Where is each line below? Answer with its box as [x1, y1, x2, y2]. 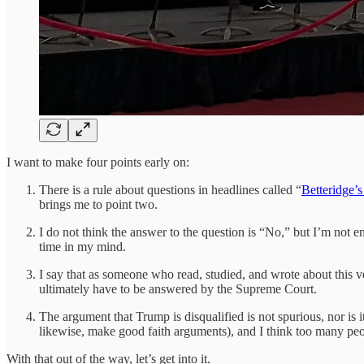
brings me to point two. [39, 197, 158, 211]
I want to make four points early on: [6, 154, 189, 169]
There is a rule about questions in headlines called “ [39, 182, 301, 197]
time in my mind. [39, 239, 126, 253]
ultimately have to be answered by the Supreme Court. [39, 281, 317, 296]
